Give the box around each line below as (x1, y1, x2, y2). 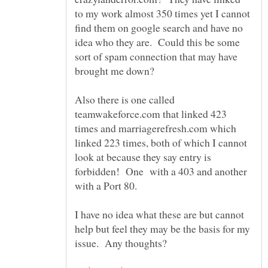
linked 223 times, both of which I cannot (75, 135, 247, 150)
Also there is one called (75, 92, 175, 107)
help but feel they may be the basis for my (75, 221, 250, 236)
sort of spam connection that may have (75, 49, 237, 64)
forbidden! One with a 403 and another (75, 164, 247, 179)
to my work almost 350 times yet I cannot (75, 6, 250, 21)
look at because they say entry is (75, 150, 211, 165)
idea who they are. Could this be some (75, 35, 240, 50)
